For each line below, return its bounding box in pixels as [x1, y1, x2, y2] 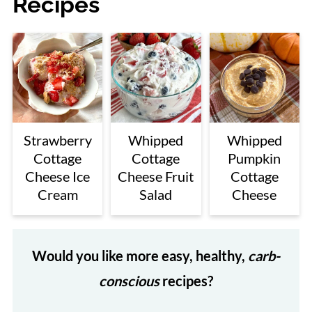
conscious [99, 272, 159, 290]
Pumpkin [228, 150, 281, 167]
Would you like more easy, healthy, [32, 247, 248, 265]
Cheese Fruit [118, 168, 194, 185]
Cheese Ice [25, 168, 91, 185]
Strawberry [23, 132, 92, 149]
